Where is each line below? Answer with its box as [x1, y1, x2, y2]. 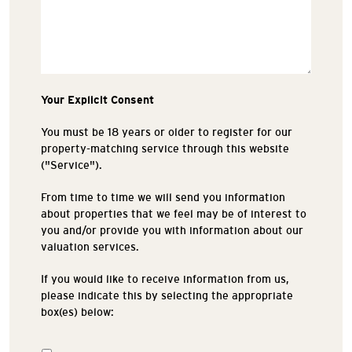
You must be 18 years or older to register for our [41, 126, 292, 138]
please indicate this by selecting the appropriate [41, 289, 293, 302]
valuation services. [41, 240, 139, 253]
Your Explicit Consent [41, 93, 154, 106]
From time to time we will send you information [41, 191, 285, 203]
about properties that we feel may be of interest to [41, 207, 306, 220]
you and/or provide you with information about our [41, 224, 303, 236]
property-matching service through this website [41, 142, 289, 155]
